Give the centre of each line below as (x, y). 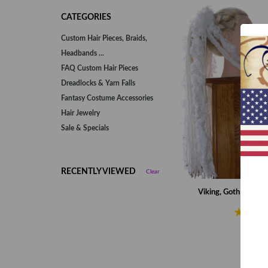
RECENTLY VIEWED (98, 172)
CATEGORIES (86, 17)
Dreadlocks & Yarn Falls (98, 83)
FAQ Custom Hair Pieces (100, 68)
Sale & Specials (85, 128)
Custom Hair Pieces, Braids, (104, 38)
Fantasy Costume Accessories (107, 98)
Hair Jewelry (80, 113)
